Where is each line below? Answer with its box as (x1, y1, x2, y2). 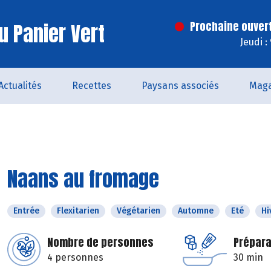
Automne (178, 206, 214, 216)
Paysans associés (142, 80, 219, 91)
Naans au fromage (7, 163, 159, 194)
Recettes (72, 80, 111, 91)
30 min (233, 252, 263, 263)
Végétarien (117, 206, 160, 216)
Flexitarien (57, 206, 99, 216)
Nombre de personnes (47, 234, 154, 250)
